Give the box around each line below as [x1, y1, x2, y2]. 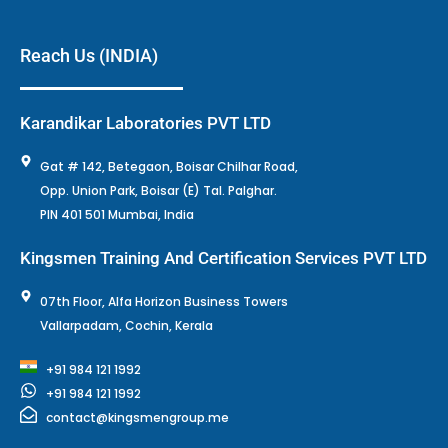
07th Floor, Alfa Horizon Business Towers [40, 293, 288, 311]
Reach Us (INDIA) [20, 45, 158, 67]
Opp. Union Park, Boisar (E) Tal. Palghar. [40, 182, 277, 200]
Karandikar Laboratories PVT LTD [20, 113, 271, 134]
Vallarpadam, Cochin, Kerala [40, 317, 213, 335]
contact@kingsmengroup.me [46, 409, 230, 427]
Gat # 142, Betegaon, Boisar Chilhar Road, [40, 158, 298, 176]
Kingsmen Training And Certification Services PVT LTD [20, 248, 427, 269]
